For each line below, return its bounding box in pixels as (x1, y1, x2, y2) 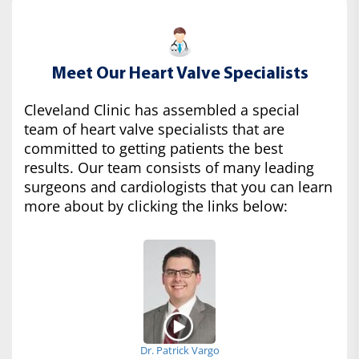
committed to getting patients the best (24, 139, 283, 158)
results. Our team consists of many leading (24, 158, 314, 177)
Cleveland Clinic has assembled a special (24, 100, 300, 119)
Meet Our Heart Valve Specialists (50, 65, 309, 83)
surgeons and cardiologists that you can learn (24, 177, 333, 196)
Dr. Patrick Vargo (139, 343, 220, 357)
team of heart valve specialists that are (24, 119, 284, 139)
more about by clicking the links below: (24, 196, 288, 216)
